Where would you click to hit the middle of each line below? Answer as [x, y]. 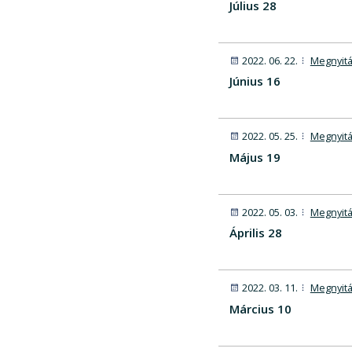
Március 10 [260, 308]
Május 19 [255, 157]
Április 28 [255, 233]
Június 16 [255, 81]
